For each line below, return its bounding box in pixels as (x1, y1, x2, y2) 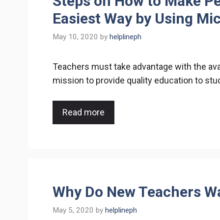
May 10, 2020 (53, 32, 98, 42)
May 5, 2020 (53, 205, 94, 215)
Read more (62, 107, 105, 118)
